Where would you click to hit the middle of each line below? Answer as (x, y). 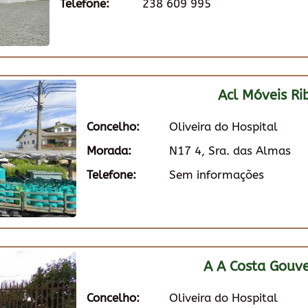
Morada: (109, 150)
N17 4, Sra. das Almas (230, 150)
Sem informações (217, 174)
